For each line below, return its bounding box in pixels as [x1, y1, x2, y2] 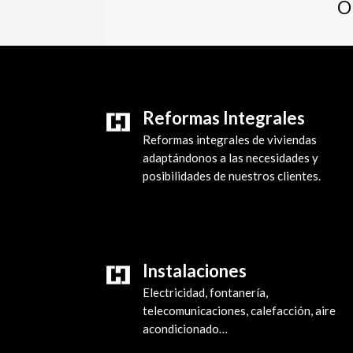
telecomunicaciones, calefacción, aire [143, 303, 336, 318]
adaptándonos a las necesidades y [143, 150, 319, 165]
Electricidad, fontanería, [143, 285, 269, 300]
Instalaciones [143, 260, 247, 282]
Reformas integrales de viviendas [143, 132, 318, 147]
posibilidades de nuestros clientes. [143, 168, 321, 183]
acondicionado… [143, 321, 229, 336]
